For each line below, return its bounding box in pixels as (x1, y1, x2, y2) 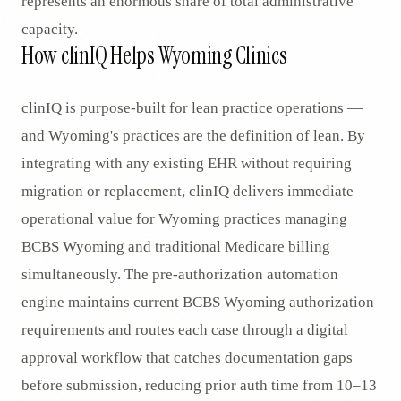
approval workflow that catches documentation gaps (21, 349, 353, 366)
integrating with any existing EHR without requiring (21, 155, 352, 172)
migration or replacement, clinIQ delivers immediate (21, 183, 354, 200)
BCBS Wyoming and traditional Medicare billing (21, 238, 330, 255)
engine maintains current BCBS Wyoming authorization (21, 294, 374, 311)
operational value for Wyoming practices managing (21, 210, 347, 227)
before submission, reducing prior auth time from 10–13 (21, 377, 377, 394)
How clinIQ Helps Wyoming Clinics (21, 40, 287, 71)
